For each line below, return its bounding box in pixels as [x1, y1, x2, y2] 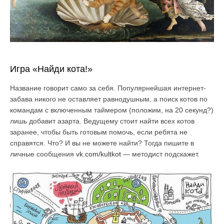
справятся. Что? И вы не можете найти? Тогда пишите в [10, 139, 194, 147]
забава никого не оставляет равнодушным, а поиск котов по [10, 95, 207, 103]
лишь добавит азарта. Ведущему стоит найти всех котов [10, 117, 194, 125]
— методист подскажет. [121, 150, 199, 158]
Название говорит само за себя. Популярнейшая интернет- [10, 84, 206, 92]
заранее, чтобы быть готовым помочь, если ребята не [10, 128, 187, 136]
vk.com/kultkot [76, 150, 121, 158]
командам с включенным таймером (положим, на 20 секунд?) [10, 106, 213, 114]
